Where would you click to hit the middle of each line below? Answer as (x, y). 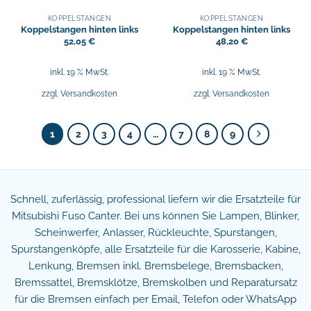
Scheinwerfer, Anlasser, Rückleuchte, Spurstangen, (155, 233)
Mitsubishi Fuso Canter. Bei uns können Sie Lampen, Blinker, (155, 216)
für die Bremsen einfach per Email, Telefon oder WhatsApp (155, 300)
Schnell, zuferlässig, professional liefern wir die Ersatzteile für (155, 200)
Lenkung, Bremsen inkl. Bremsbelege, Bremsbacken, (155, 266)
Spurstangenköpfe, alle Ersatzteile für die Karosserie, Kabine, (155, 250)
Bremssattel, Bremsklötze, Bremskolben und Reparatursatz (155, 283)
